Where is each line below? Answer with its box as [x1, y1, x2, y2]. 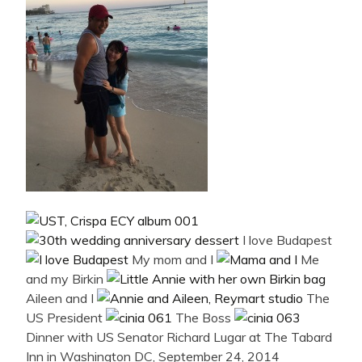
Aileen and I [26, 290, 97, 307]
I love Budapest [239, 232, 332, 249]
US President [26, 309, 106, 326]
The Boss [172, 309, 234, 326]
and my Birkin [26, 271, 107, 288]
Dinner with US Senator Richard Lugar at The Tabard [26, 329, 332, 346]
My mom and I [128, 251, 217, 268]
